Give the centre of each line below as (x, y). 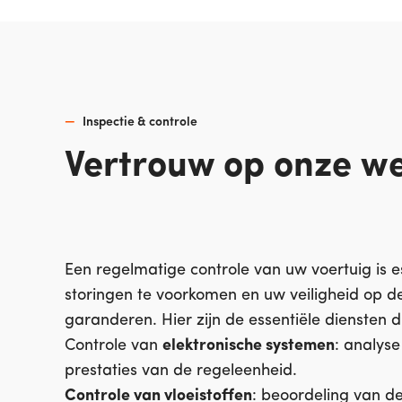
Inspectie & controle (140, 122)
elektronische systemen (249, 346)
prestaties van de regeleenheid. (181, 371)
